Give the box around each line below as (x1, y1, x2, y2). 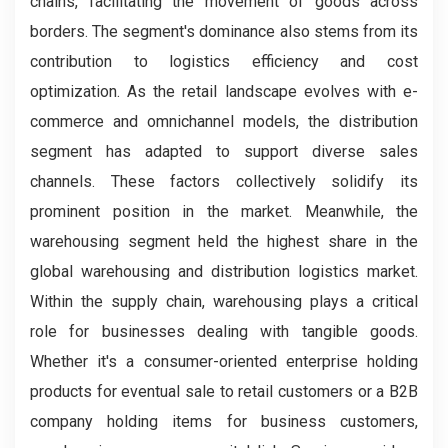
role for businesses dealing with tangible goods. (30, 322, 418, 342)
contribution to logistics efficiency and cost (30, 52, 418, 72)
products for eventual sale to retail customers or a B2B (30, 382, 418, 402)
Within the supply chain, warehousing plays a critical (30, 292, 418, 312)
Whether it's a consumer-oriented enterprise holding (30, 352, 418, 372)
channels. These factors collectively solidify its (30, 172, 418, 192)
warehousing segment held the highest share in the (30, 232, 418, 252)
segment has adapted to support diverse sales (30, 142, 418, 162)
